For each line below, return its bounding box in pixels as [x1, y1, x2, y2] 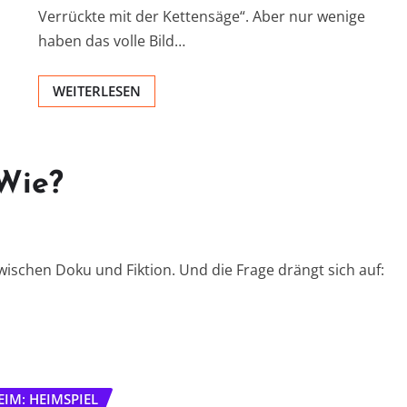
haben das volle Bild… [38, 30, 185, 51]
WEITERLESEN [53, 81, 141, 100]
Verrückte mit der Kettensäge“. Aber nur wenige [38, 5, 365, 26]
